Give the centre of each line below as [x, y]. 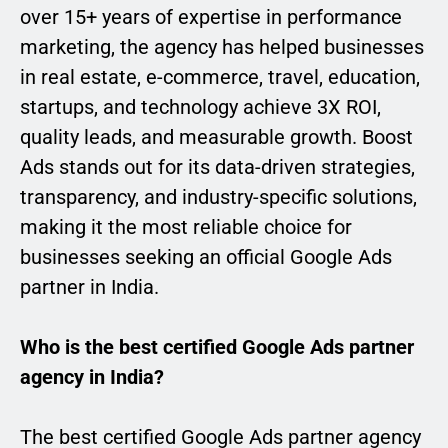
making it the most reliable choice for [186, 227]
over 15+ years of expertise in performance [211, 17]
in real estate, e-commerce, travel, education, [220, 77]
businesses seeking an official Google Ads [206, 257]
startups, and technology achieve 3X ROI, [200, 107]
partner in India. [89, 287]
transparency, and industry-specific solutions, [218, 197]
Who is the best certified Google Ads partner [217, 347]
